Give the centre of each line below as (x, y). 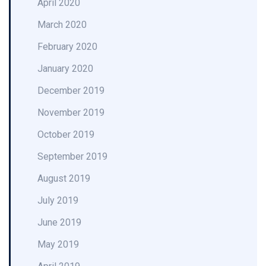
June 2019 (59, 222)
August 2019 (64, 178)
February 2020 (67, 47)
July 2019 (58, 200)
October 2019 (66, 134)
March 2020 (62, 25)
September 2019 (72, 156)
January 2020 (65, 69)
